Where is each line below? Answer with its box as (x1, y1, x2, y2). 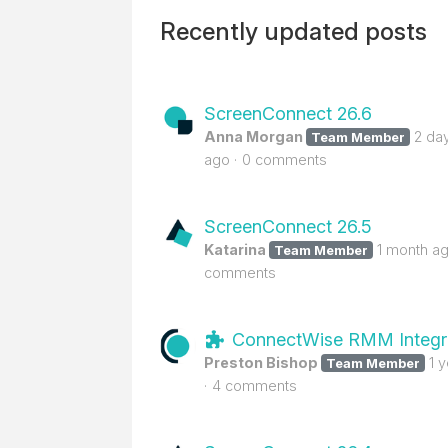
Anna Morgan (204, 128, 303, 145)
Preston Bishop (204, 354, 318, 371)
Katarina (204, 241, 266, 258)
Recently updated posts (160, 17, 427, 46)
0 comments (242, 151, 327, 168)
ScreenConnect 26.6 (204, 103, 372, 124)
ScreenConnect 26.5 (204, 216, 372, 237)
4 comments (212, 377, 297, 394)
